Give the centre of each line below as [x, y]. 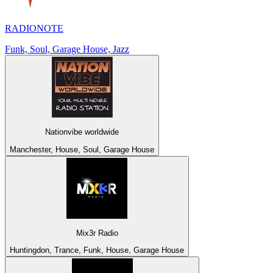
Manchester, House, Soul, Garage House [82, 149]
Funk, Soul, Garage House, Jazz [67, 49]
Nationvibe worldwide [82, 132]
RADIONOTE [34, 28]
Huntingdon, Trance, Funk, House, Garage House [97, 250]
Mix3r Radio [97, 233]
